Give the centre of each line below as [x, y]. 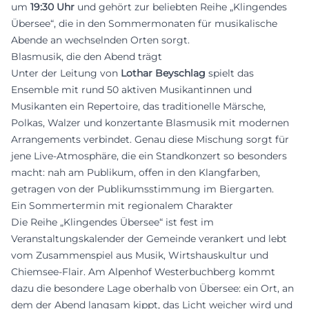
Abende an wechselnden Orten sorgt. [100, 40]
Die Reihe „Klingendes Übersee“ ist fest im [112, 222]
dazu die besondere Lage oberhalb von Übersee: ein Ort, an [152, 288]
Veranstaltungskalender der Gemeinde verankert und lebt [149, 238]
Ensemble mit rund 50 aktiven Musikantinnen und [131, 89]
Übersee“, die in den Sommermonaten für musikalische [144, 23]
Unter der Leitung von [66, 73]
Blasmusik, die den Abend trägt [87, 56]
